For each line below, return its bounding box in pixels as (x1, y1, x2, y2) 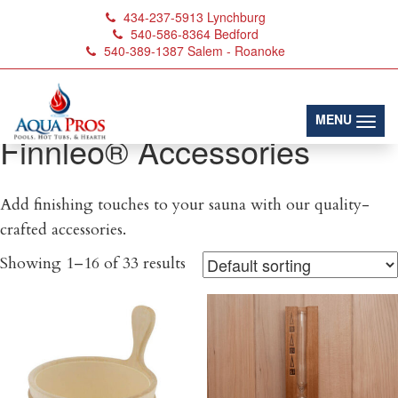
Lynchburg (207, 8, 266, 26)
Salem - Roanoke (187, 42, 285, 60)
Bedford (214, 25, 259, 43)
